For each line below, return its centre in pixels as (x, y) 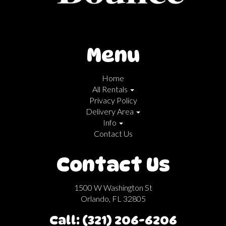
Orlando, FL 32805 (113, 199)
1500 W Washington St (113, 188)
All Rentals (110, 89)
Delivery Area (110, 111)
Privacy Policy (113, 100)
